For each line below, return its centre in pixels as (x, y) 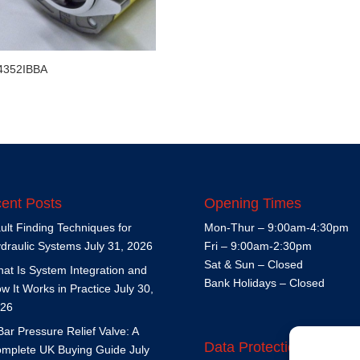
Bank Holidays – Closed (264, 282)
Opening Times (252, 203)
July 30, (133, 288)
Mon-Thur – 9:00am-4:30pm (276, 227)
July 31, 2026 (118, 245)
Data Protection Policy (275, 347)
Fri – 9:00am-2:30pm (258, 245)
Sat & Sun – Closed (253, 264)
